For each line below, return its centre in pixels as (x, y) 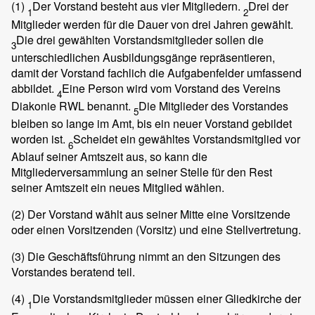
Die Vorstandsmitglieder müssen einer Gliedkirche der (167, 299)
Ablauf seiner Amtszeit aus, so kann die (109, 157)
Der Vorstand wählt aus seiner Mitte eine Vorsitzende (157, 214)
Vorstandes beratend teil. (73, 272)
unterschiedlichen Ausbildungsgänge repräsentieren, (143, 57)
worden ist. (40, 139)
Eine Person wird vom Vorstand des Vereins (171, 88)
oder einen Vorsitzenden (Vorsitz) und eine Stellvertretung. (156, 230)
